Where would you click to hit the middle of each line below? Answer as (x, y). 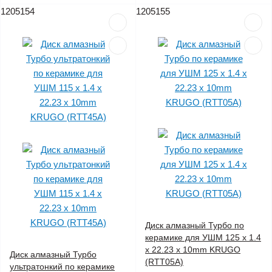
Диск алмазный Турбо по (195, 226)
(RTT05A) (164, 262)
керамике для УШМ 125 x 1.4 (203, 238)
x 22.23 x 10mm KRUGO (193, 250)
